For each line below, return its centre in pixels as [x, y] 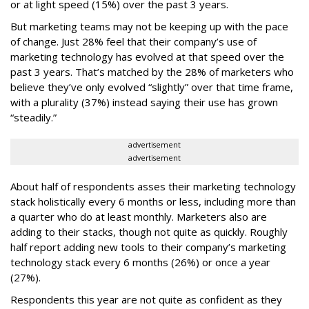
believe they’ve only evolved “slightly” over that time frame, [152, 87]
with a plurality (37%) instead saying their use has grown [144, 102]
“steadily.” [33, 117]
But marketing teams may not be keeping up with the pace [149, 26]
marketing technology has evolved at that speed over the [147, 57]
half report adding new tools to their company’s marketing [148, 247]
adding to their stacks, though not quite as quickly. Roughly [149, 232]
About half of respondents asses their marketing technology [153, 186]
